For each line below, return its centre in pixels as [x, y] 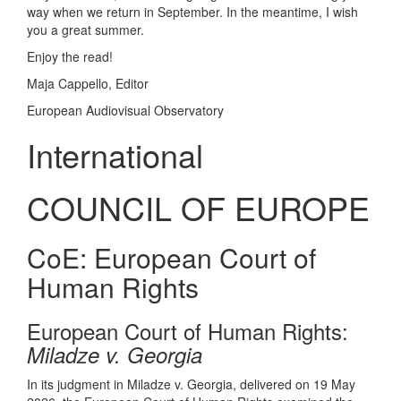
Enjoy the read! [70, 56]
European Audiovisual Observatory [125, 110]
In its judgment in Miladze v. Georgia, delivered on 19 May [191, 384]
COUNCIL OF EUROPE [198, 207]
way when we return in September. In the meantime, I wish [192, 12]
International [115, 154]
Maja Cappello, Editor [88, 83]
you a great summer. [85, 30]
